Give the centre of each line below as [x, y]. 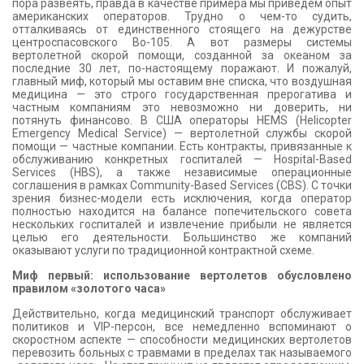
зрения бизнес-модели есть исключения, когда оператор [182, 198]
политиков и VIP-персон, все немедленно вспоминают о [182, 327]
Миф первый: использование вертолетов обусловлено [182, 275]
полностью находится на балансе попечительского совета [182, 211]
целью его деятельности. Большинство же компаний [182, 237]
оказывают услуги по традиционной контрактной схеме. [163, 250]
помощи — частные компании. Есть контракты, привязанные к [182, 146]
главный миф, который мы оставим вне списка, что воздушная [182, 81]
